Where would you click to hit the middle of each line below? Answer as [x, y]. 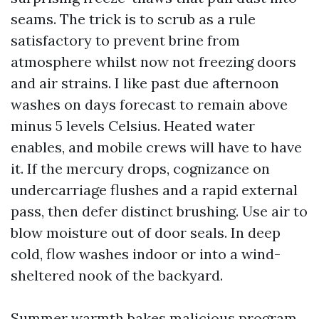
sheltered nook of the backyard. [117, 275]
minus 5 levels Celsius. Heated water [133, 125]
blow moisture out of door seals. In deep [146, 232]
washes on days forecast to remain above [149, 104]
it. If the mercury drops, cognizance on [140, 168]
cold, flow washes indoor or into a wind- [146, 253]
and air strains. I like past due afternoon [145, 83]
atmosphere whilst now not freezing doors [153, 61]
